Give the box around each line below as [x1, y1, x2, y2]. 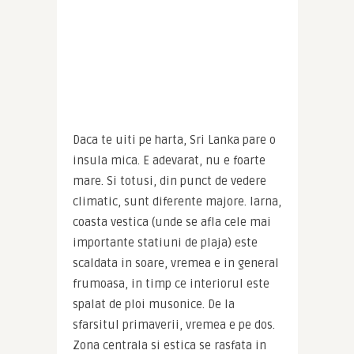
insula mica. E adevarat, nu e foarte [72, 153, 265, 168]
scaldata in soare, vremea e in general [72, 256, 279, 271]
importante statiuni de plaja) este [72, 235, 258, 250]
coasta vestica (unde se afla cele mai [72, 215, 271, 230]
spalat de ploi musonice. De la [72, 297, 235, 312]
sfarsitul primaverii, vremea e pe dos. [72, 318, 275, 333]
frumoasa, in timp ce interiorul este [72, 277, 269, 292]
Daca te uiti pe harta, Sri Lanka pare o [72, 133, 276, 148]
